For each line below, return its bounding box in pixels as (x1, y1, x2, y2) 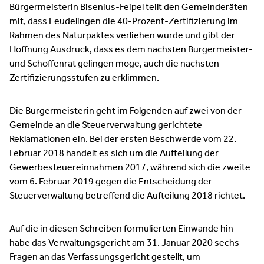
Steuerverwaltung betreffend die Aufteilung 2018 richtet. (9, 187, 245, 205)
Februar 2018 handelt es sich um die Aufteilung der (9, 144, 219, 163)
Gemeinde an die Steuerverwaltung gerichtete (9, 116, 202, 134)
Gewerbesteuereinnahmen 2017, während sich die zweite (9, 159, 250, 177)
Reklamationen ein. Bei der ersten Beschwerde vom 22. (9, 130, 236, 148)
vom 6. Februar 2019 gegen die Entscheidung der (9, 173, 212, 191)
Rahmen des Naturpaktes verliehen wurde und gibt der (9, 27, 235, 45)
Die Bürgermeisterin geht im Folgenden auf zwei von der (9, 102, 242, 120)
